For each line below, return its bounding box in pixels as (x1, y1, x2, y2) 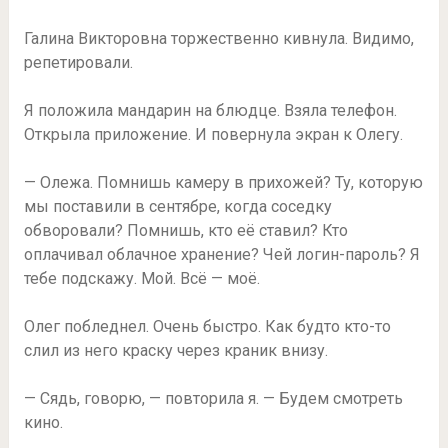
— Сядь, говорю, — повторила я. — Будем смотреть (23, 388, 403, 408)
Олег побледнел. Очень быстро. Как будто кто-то (23, 316, 391, 336)
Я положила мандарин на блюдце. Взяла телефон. (23, 100, 397, 120)
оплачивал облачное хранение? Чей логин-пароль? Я (23, 244, 420, 264)
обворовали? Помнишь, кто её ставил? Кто (23, 220, 348, 240)
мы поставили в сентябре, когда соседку (23, 196, 332, 216)
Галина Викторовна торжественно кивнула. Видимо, (23, 28, 414, 48)
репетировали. (23, 52, 133, 72)
